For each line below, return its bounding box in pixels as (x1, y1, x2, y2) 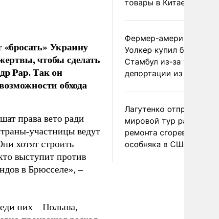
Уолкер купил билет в (125, 45, 209, 55)
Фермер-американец (125, 33, 206, 43)
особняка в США (125, 139, 189, 149)
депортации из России (125, 68, 213, 78)
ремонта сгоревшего (125, 128, 205, 137)
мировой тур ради (125, 116, 197, 126)
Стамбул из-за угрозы (125, 57, 211, 66)
